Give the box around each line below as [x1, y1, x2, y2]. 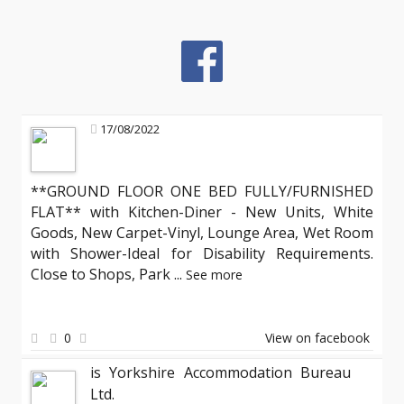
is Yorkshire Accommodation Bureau [90, 363, 351, 382]
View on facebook [265, 329, 370, 346]
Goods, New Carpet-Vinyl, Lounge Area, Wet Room [31, 223, 373, 243]
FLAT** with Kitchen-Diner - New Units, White [31, 202, 373, 222]
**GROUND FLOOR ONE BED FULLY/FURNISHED [31, 181, 373, 201]
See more [186, 266, 243, 283]
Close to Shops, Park [31, 264, 174, 284]
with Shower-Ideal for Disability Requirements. [31, 243, 373, 263]
